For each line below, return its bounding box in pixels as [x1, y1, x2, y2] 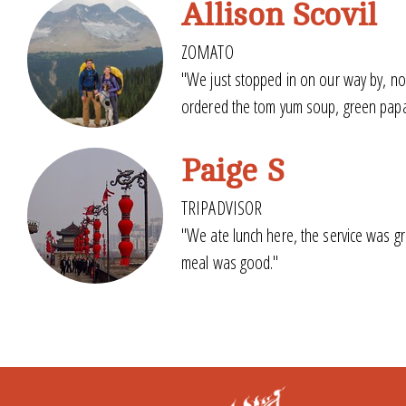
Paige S [181, 153, 285, 189]
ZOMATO [181, 40, 234, 64]
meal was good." [181, 250, 279, 275]
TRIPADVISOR [181, 196, 263, 220]
